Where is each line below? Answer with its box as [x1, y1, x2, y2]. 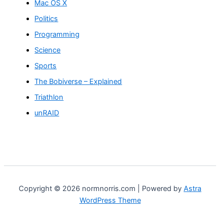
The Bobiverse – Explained [34, 77, 122, 86]
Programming [34, 29, 80, 39]
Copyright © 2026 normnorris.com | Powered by [19, 184, 184, 193]
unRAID [34, 108, 59, 117]
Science [34, 45, 61, 55]
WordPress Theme [79, 196, 141, 205]
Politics [34, 14, 58, 23]
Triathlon [34, 92, 64, 102]
